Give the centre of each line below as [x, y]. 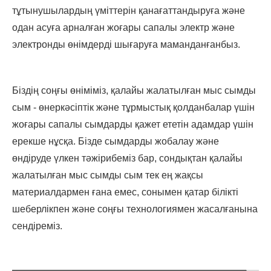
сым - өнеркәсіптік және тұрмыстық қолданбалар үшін [133, 108]
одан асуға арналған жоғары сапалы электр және [123, 28]
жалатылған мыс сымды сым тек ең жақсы [108, 175]
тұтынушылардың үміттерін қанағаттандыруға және [129, 11]
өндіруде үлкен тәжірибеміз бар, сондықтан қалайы [127, 158]
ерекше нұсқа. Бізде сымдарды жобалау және [116, 142]
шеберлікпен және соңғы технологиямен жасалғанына [135, 209]
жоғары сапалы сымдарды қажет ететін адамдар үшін [133, 125]
